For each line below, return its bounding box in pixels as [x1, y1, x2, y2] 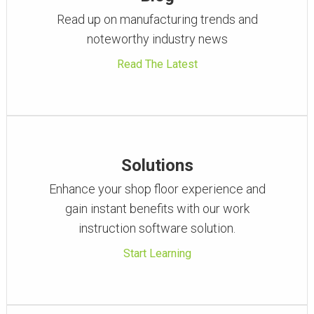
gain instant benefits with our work [64, 201, 250, 216]
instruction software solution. [78, 221, 235, 235]
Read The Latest [116, 57, 198, 71]
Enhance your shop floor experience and [48, 182, 266, 196]
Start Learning [123, 247, 191, 260]
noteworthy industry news [86, 32, 228, 46]
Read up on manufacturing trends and [56, 12, 258, 27]
